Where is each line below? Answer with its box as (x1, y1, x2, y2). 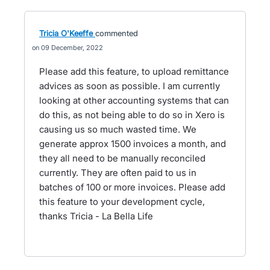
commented (95, 28, 138, 38)
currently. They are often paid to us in (39, 167, 196, 178)
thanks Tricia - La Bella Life (39, 210, 153, 222)
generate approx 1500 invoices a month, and (39, 138, 226, 149)
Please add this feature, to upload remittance (39, 66, 229, 77)
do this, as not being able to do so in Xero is (39, 109, 225, 121)
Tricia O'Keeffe (39, 28, 93, 38)
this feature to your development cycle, (39, 196, 205, 207)
